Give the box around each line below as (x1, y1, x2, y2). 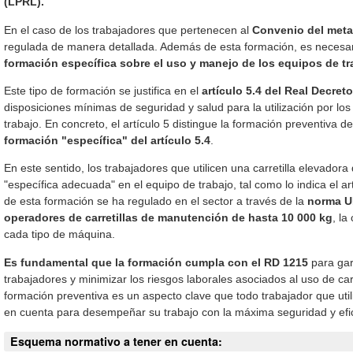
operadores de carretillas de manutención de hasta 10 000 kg (4, 211, 333, 225)
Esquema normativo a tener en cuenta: (10, 333, 223, 350)
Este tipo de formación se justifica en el (4, 84, 199, 97)
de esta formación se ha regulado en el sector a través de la (4, 195, 308, 208)
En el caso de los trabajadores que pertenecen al (4, 23, 253, 36)
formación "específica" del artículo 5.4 (4, 133, 211, 147)
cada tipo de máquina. (4, 228, 116, 241)
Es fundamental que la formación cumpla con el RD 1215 (4, 255, 309, 269)
